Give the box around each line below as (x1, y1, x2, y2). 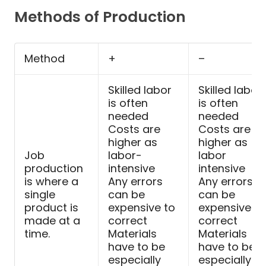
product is (24, 200, 78, 216)
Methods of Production (14, 7, 186, 28)
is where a (24, 174, 78, 189)
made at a (24, 213, 80, 229)
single (24, 187, 55, 202)
